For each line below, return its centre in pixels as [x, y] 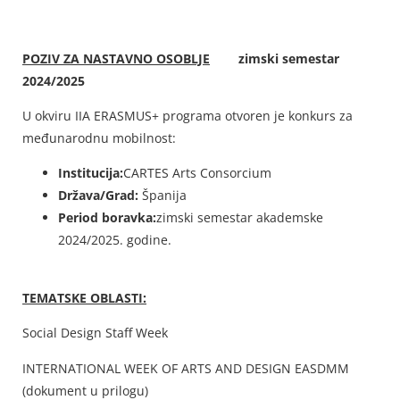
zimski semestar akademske [240, 218]
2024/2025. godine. [115, 240]
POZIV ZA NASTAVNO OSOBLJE [116, 58]
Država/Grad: [100, 196]
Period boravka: [107, 218]
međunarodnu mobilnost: [99, 137]
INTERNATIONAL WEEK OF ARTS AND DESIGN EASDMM [186, 368]
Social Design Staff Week [95, 333]
